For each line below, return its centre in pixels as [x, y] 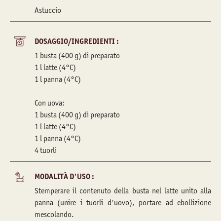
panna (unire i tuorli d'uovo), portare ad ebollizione [123, 203]
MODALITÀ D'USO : [64, 176]
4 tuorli [46, 150]
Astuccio [48, 10]
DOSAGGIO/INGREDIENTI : [77, 41]
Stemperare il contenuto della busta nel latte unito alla [123, 191]
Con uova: [50, 103]
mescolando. [54, 214]
